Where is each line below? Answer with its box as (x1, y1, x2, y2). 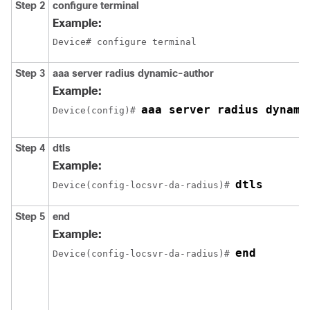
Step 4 (15, 143, 45, 154)
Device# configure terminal (53, 37, 197, 47)
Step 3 (15, 68, 45, 79)
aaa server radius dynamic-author (53, 68, 214, 79)
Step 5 (15, 211, 45, 222)
